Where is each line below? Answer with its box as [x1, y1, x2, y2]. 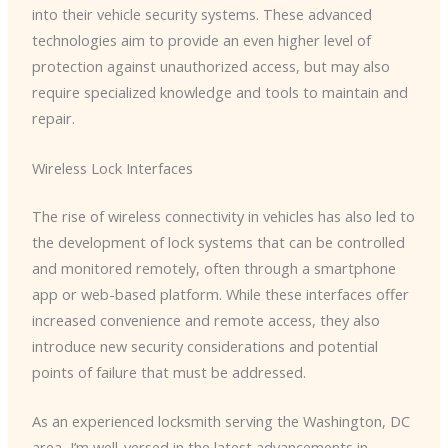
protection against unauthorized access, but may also [31, 56, 390, 77]
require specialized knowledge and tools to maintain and [31, 82, 408, 103]
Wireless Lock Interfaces [31, 157, 193, 178]
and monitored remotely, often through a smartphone [31, 257, 396, 278]
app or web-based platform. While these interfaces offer [31, 283, 409, 304]
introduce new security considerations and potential [31, 335, 378, 356]
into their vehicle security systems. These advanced [31, 4, 372, 25]
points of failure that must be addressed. [31, 361, 306, 382]
